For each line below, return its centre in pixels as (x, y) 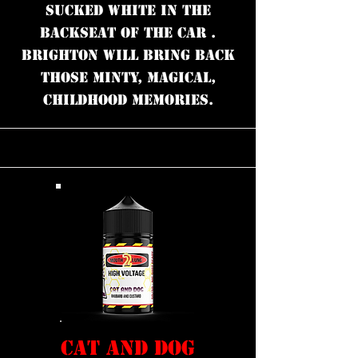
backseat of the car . (128, 33)
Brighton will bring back (128, 55)
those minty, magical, (128, 78)
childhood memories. (128, 100)
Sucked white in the (128, 10)
